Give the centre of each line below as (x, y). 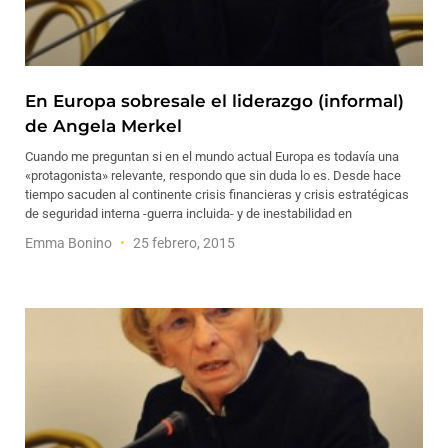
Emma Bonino (70, 243)
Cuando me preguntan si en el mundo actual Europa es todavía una (212, 156)
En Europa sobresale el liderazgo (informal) (214, 101)
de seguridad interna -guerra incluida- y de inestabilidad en (188, 213)
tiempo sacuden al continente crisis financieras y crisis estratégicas (217, 194)
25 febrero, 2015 (182, 243)
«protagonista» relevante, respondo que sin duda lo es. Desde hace (213, 175)
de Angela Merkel (103, 126)
